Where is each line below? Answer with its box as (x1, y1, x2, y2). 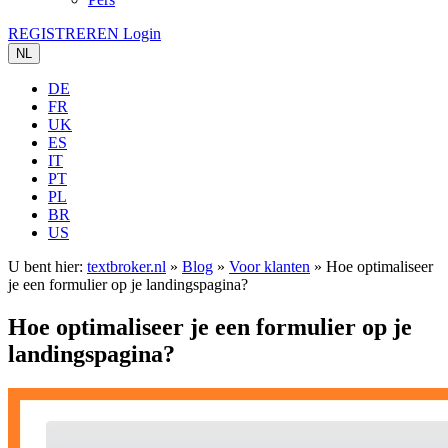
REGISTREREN (8, 25, 119, 42)
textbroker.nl (87, 258, 166, 275)
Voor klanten (229, 258, 310, 275)
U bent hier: (8, 258, 87, 275)
